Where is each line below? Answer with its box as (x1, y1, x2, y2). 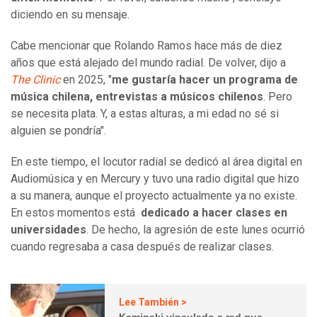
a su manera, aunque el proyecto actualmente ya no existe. (11, 189, 297, 203)
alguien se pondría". (11, 124, 106, 138)
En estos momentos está (11, 206, 141, 220)
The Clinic (11, 73, 60, 87)
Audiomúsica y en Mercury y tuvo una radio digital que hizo (11, 172, 299, 186)
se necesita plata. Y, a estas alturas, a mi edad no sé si (11, 107, 279, 121)
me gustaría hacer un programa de (112, 73, 298, 87)
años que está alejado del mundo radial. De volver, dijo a (11, 56, 286, 70)
